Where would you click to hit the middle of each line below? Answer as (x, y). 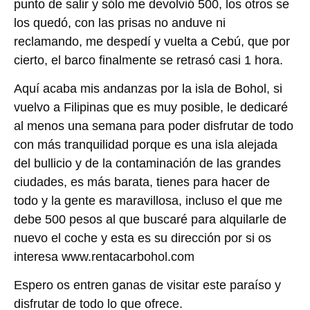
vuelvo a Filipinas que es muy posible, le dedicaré (151, 108)
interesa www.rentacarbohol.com (104, 257)
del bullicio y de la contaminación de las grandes (147, 164)
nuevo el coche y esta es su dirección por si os (143, 238)
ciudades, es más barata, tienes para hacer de (142, 182)
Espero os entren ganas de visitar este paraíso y (147, 285)
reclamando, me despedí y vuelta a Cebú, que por (152, 41)
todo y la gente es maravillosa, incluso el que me (148, 201)
